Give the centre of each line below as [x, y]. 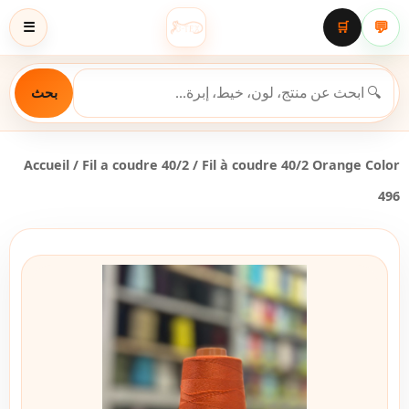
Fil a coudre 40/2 [136, 165]
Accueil [47, 165]
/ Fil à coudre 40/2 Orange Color [294, 165]
